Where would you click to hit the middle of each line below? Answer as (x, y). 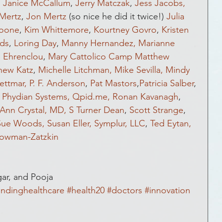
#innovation (167, 190)
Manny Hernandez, (99, 43)
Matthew (153, 56)
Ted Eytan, (171, 123)
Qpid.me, (91, 97)
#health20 (86, 190)
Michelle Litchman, (75, 70)
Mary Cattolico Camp (90, 56)
